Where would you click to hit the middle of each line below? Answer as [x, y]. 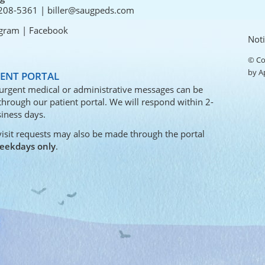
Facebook [49, 30]
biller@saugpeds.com [91, 10]
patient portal [77, 101]
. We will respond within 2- [159, 101]
